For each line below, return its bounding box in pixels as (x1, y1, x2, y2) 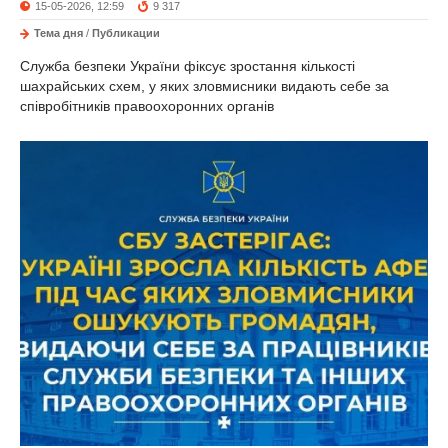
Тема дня (34, 27, 83, 40)
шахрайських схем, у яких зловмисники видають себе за (20, 78, 389, 95)
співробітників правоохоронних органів (20, 98, 278, 115)
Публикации (92, 27, 160, 40)
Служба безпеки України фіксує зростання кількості (20, 58, 355, 75)
